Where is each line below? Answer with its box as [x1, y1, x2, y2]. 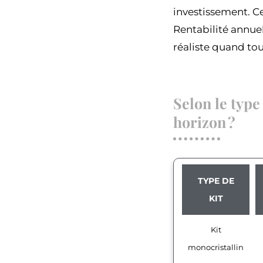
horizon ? [173, 112, 235, 132]
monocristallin [188, 242, 244, 252]
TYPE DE [197, 176, 234, 187]
